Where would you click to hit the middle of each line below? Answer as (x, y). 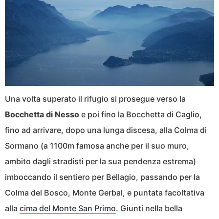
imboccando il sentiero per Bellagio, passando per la (102, 177)
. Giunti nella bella (149, 208)
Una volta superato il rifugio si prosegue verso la (95, 99)
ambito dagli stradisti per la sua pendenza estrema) (100, 161)
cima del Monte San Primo (68, 208)
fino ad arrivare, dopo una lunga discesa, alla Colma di (106, 130)
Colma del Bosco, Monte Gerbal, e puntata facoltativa (105, 192)
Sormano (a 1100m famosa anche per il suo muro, (97, 145)
